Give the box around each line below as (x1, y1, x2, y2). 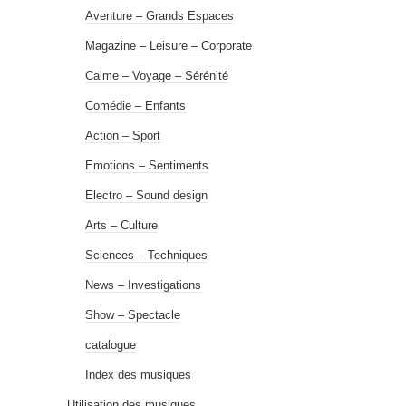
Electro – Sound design (85, 188, 208, 202)
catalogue (85, 337, 136, 352)
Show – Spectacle (85, 307, 180, 322)
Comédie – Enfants (85, 98, 186, 112)
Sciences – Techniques (85, 247, 208, 262)
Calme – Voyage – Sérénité (85, 68, 228, 82)
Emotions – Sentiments (85, 158, 208, 172)
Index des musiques (85, 367, 191, 382)
